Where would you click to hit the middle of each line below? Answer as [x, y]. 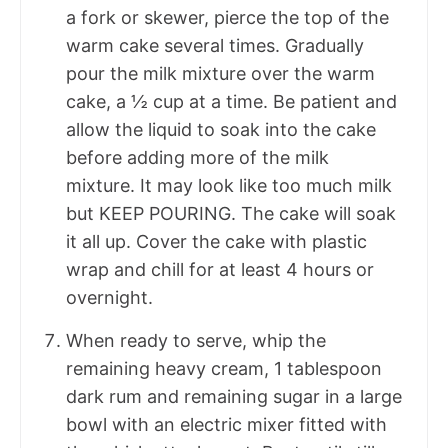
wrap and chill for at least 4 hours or [220, 270]
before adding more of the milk [197, 158]
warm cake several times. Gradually [215, 46]
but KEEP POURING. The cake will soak [231, 214]
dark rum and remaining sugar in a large [234, 397]
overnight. [109, 298]
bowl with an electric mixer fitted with [226, 425]
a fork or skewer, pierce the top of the [227, 18]
